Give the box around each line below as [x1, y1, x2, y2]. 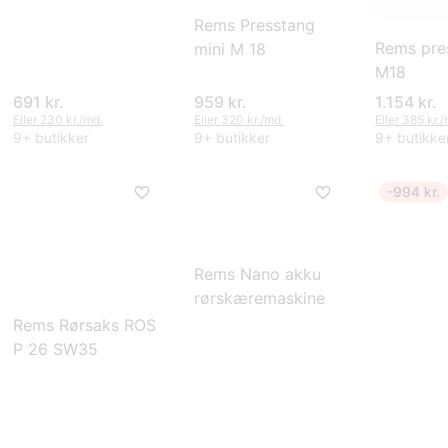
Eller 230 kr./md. [13, 111, 103, 127]
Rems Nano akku [194, 264, 321, 284]
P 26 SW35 [13, 339, 98, 360]
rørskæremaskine [194, 288, 325, 308]
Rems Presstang [194, 14, 315, 35]
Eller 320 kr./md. [194, 111, 284, 127]
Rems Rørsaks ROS [13, 315, 156, 336]
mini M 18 [194, 38, 266, 59]
